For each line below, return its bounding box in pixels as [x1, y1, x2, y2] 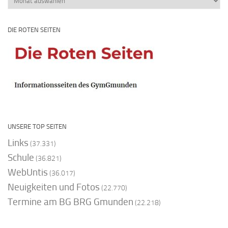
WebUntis [8, 166, 48, 178]
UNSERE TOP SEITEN [8, 122, 67, 130]
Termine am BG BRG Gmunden [8, 195, 133, 208]
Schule [8, 151, 34, 163]
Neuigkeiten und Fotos [8, 181, 100, 193]
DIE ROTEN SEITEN [8, 25, 61, 34]
